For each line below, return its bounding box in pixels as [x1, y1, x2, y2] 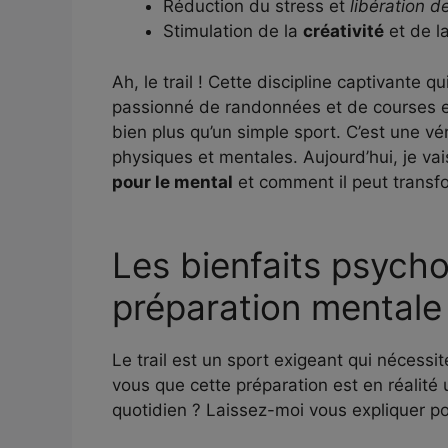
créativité [303, 21, 384, 41]
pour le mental [112, 171, 233, 192]
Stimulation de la [163, 21, 303, 41]
